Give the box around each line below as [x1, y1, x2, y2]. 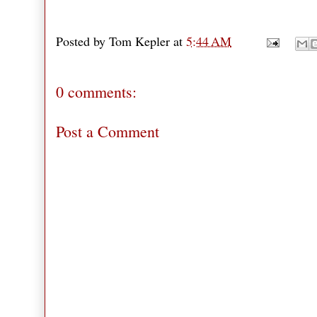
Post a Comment [56, 121, 159, 142]
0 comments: [56, 81, 137, 103]
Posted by [56, 32, 109, 50]
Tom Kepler [109, 32, 170, 50]
